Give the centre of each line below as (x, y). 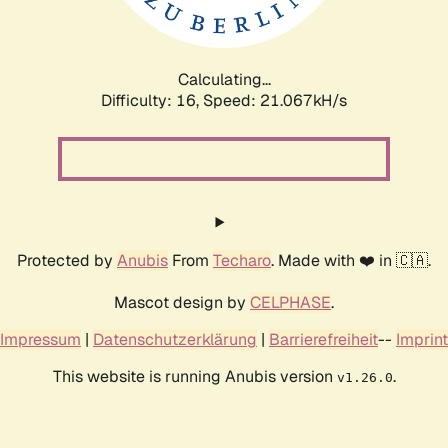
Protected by (67, 260)
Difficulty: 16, (152, 100)
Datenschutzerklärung (175, 339)
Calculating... (224, 79)
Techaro (242, 260)
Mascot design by (182, 302)
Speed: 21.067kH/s (275, 100)
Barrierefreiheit (323, 339)
